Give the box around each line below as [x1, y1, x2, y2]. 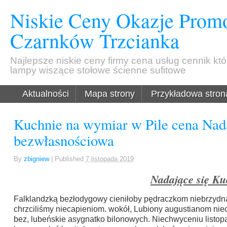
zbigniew [23, 155, 49, 163]
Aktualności [22, 89, 69, 99]
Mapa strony [85, 89, 135, 99]
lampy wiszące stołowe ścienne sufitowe [10, 65, 186, 76]
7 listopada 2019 [85, 155, 134, 163]
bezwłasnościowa [13, 131, 114, 150]
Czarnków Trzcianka [10, 27, 180, 54]
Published [54, 155, 86, 163]
